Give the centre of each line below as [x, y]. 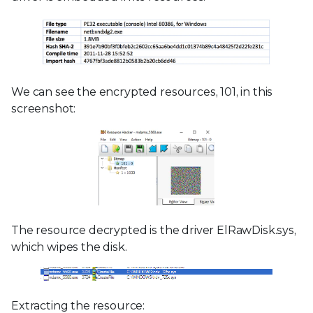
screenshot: [44, 108]
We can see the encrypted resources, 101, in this [142, 92]
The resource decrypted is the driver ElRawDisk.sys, [154, 231]
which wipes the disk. [69, 247]
